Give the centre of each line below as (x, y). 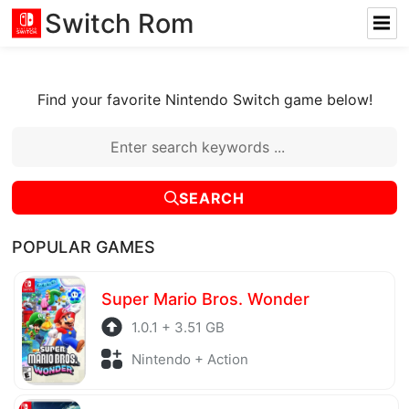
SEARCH (212, 198)
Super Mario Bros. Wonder (206, 299)
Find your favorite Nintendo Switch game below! (204, 100)
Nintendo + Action (189, 359)
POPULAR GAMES (84, 247)
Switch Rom (120, 23)
